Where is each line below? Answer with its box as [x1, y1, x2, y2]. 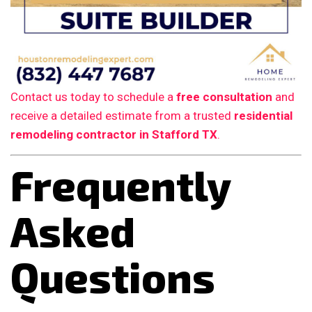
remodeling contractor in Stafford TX [10, 127, 217, 141]
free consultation [176, 89, 272, 104]
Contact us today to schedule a [10, 89, 176, 104]
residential [234, 108, 292, 123]
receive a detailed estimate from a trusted [10, 108, 234, 123]
